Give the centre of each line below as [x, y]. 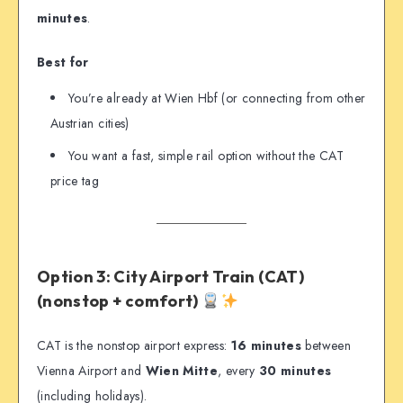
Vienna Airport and [91, 371]
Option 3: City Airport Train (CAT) [170, 277]
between [326, 346]
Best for [63, 62]
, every [238, 371]
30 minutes [295, 371]
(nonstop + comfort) [120, 301]
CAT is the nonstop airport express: [134, 346]
